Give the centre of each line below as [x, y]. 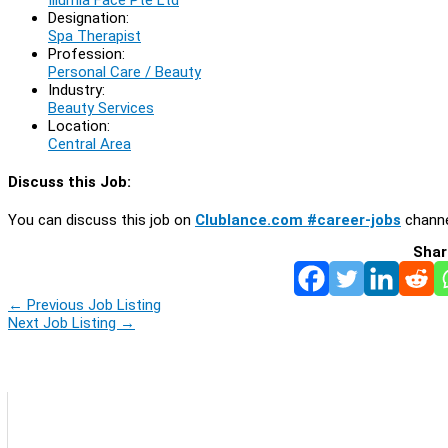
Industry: [76, 89]
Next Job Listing [64, 322]
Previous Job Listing [92, 304]
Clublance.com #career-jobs [298, 219]
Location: [79, 125]
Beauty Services [101, 107]
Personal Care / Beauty [124, 71]
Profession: [86, 53]
